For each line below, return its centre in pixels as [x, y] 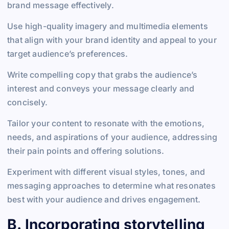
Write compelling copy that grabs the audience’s [102, 75]
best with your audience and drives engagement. [104, 200]
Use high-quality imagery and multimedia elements [108, 26]
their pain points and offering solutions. [86, 151]
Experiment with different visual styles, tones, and [106, 172]
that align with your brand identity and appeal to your [112, 40]
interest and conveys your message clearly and [101, 89]
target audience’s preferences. [68, 53]
